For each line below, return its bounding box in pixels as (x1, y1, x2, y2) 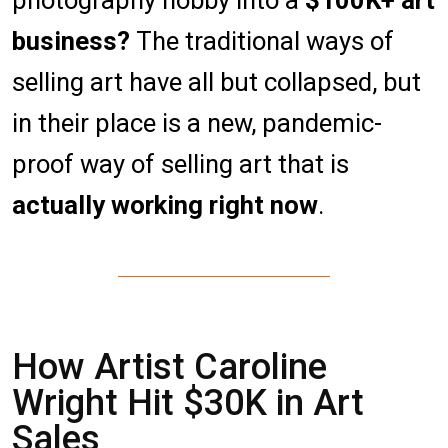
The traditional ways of (130, 26, 394, 57)
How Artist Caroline (12, 346, 327, 389)
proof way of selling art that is (12, 149, 349, 180)
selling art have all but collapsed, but (12, 67, 421, 98)
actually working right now (12, 190, 318, 221)
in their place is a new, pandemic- (12, 108, 382, 139)
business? (12, 26, 130, 57)
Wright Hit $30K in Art (12, 382, 364, 425)
